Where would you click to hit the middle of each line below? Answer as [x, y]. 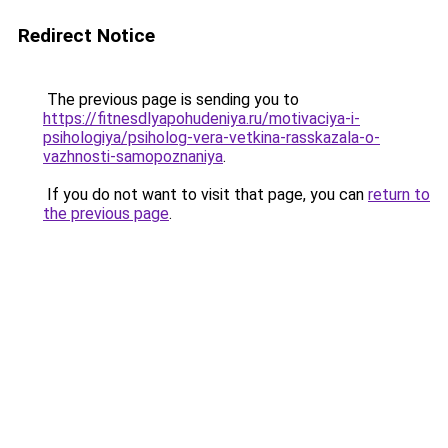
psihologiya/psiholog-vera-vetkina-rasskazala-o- [211, 137]
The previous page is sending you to [171, 99]
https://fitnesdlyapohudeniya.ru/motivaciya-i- [201, 118]
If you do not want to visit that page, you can [205, 194]
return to [399, 194]
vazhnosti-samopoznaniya [133, 156]
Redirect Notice [86, 35]
